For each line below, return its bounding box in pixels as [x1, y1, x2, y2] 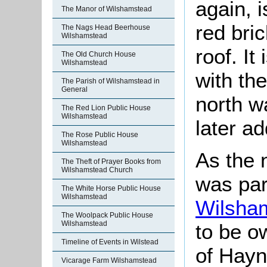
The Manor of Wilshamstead [61, 5, 152, 13]
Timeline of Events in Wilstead [61, 238, 159, 246]
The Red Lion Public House [61, 104, 151, 112]
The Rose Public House [61, 131, 138, 139]
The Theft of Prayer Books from [61, 157, 161, 166]
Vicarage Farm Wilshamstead [61, 256, 157, 265]
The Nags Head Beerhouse [61, 23, 150, 32]
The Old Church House [61, 50, 136, 58]
